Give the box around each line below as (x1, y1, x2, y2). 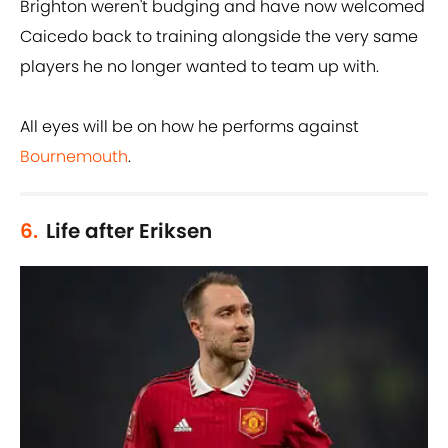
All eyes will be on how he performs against (20, 115, 359, 139)
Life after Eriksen (46, 217, 212, 246)
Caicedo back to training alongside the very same (20, 25, 418, 49)
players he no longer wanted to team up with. (20, 55, 379, 79)
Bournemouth (20, 145, 128, 169)
